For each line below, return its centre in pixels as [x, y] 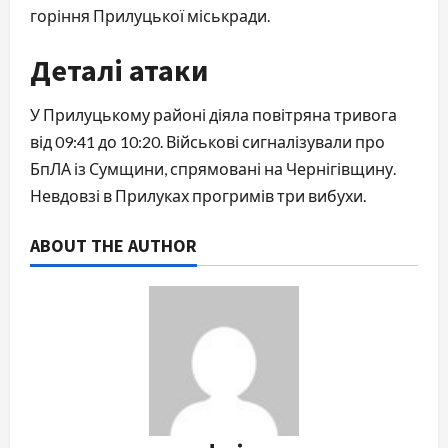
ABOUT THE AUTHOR [113, 245]
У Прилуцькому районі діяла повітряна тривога [213, 114]
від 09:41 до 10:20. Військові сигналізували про [207, 141]
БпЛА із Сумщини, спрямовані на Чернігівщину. [213, 168]
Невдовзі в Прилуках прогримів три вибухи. [198, 195]
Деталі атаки [119, 70]
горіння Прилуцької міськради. [150, 15]
